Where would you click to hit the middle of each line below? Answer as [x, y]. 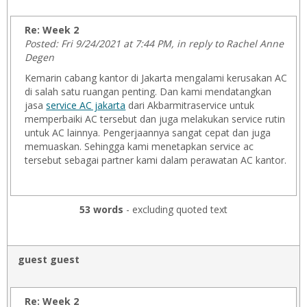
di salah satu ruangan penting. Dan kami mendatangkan [148, 91]
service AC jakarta [86, 105]
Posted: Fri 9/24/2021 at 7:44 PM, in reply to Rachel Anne [155, 44]
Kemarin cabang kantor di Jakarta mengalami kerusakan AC [156, 78]
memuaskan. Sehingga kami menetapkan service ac [139, 146]
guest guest [49, 259]
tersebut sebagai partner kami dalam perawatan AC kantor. [156, 160]
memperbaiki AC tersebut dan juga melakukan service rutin [155, 119]
